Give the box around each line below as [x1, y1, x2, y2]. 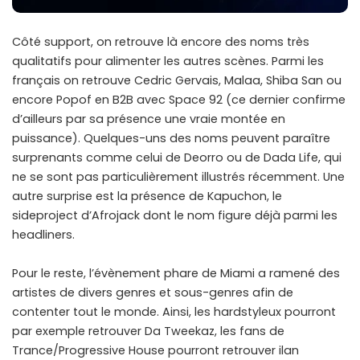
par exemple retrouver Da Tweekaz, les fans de [12, 323, 284, 340]
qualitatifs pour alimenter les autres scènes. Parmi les [12, 53, 324, 70]
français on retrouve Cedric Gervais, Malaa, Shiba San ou [12, 72, 342, 89]
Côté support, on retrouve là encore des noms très [12, 34, 309, 51]
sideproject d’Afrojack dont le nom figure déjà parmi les [12, 207, 337, 224]
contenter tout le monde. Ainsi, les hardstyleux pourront [12, 304, 336, 321]
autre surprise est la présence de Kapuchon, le [12, 188, 282, 205]
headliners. [12, 227, 75, 243]
